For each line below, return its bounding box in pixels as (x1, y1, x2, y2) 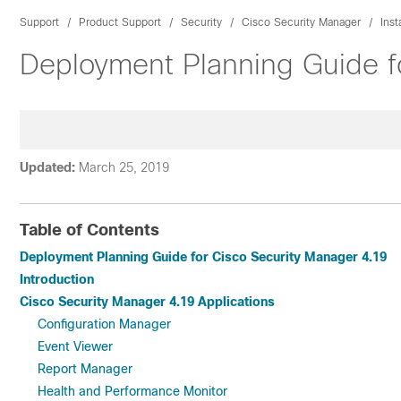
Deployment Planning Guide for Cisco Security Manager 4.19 (20, 250, 387, 264)
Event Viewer (38, 339, 113, 354)
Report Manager (38, 362, 132, 376)
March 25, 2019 (79, 160, 169, 175)
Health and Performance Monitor (38, 384, 227, 398)
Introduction (20, 272, 94, 286)
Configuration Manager (38, 317, 171, 331)
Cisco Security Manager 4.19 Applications (20, 294, 275, 309)
